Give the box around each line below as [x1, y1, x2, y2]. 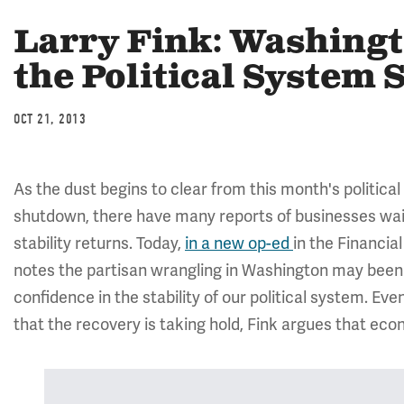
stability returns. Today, [14, 233, 185, 253]
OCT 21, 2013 [14, 111, 86, 127]
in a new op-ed [185, 233, 293, 253]
